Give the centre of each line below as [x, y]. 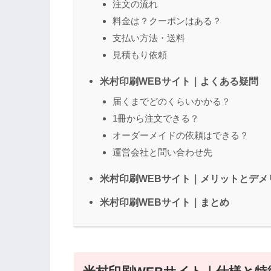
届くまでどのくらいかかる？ [171, 102]
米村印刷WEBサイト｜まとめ [165, 202]
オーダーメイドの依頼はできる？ [181, 135]
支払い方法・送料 [149, 38]
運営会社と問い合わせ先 [162, 152]
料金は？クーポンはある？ [167, 21]
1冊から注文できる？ [156, 119]
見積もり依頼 [140, 55]
